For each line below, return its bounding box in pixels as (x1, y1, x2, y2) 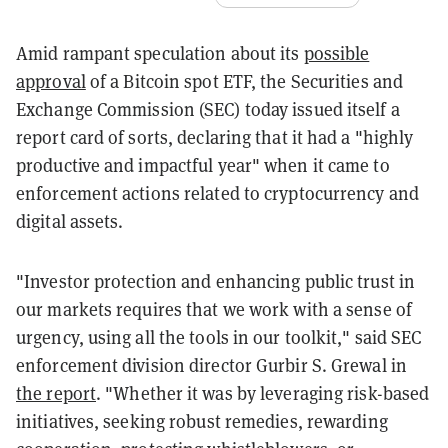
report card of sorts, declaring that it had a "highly (16, 125, 414, 149)
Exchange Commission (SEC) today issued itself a (16, 97, 400, 121)
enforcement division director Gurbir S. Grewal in (16, 353, 407, 377)
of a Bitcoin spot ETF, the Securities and (85, 69, 404, 93)
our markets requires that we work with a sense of (16, 297, 412, 321)
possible (303, 41, 370, 65)
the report (16, 381, 96, 405)
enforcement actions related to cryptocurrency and (16, 181, 419, 205)
